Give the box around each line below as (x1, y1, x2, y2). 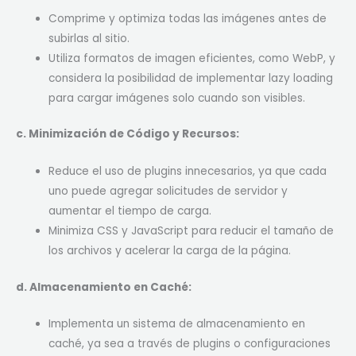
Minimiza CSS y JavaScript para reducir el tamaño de (48, 223, 335, 239)
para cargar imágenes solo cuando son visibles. (48, 90, 306, 106)
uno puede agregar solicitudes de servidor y (48, 184, 288, 199)
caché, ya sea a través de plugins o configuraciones (48, 336, 331, 352)
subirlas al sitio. (48, 30, 130, 46)
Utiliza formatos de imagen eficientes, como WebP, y (48, 50, 336, 66)
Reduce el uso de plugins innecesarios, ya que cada (48, 164, 327, 180)
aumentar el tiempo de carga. (48, 203, 212, 219)
